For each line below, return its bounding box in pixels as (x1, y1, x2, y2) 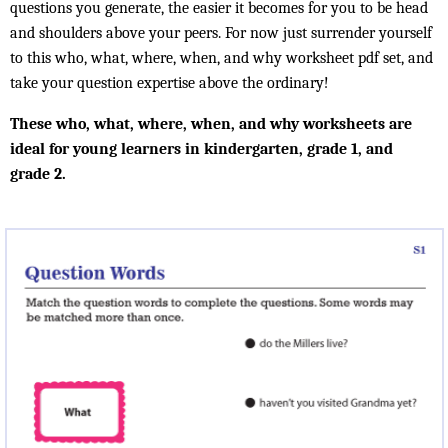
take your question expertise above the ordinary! (10, 73, 329, 92)
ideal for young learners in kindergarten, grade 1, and (10, 139, 393, 158)
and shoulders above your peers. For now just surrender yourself (10, 23, 432, 42)
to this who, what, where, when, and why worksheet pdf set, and (10, 48, 433, 67)
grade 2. (10, 164, 66, 183)
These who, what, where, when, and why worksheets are (10, 114, 412, 133)
